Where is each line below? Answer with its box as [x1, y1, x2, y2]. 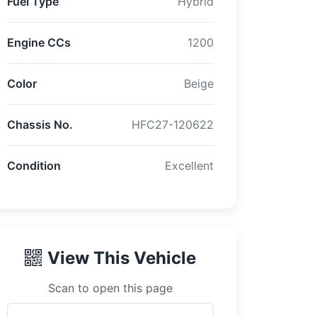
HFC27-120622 [132, 117, 214, 132]
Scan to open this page [48, 280, 173, 295]
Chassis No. [7, 117, 73, 132]
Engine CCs [7, 35, 71, 50]
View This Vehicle [47, 247, 196, 268]
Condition [7, 158, 61, 173]
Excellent [165, 158, 214, 173]
